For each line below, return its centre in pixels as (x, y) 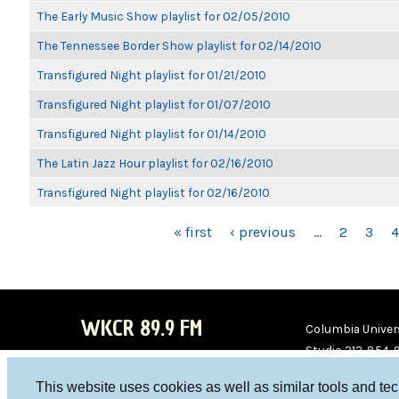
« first (192, 232)
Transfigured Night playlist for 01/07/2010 (154, 104)
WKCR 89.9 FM (141, 328)
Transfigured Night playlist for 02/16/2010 (154, 192)
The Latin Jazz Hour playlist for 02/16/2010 (155, 163)
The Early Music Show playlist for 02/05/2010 (164, 16)
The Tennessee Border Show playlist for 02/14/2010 (179, 45)
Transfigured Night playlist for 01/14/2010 (152, 134)
